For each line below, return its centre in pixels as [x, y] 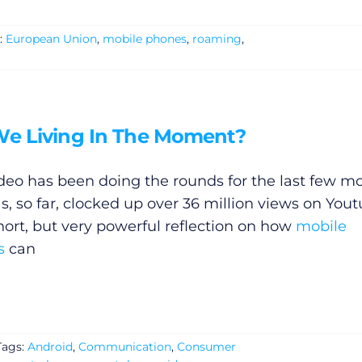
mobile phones [144, 39]
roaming [217, 39]
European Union [51, 39]
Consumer [206, 347]
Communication [124, 347]
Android [50, 347]
